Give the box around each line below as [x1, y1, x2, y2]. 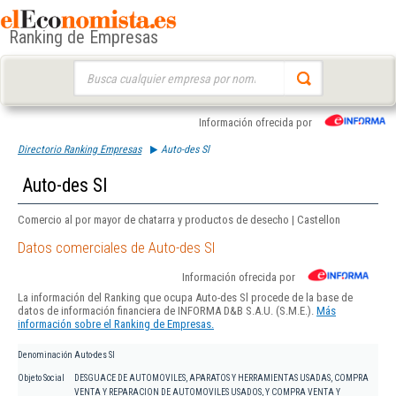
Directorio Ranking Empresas [18, 143, 141, 156]
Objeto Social [18, 373, 65, 384]
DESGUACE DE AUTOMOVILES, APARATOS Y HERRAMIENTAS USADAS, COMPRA [74, 373, 369, 384]
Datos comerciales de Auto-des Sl [18, 239, 215, 257]
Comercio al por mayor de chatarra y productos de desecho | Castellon [18, 213, 340, 226]
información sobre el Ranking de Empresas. [18, 317, 214, 331]
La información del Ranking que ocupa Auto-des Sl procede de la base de [18, 291, 353, 305]
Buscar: [72, 62, 107, 75]
